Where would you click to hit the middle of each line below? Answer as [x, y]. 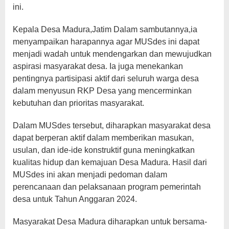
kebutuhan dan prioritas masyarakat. [78, 103]
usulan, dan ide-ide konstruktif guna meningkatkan [104, 150]
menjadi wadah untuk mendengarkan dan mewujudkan [112, 54]
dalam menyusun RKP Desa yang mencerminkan [102, 90]
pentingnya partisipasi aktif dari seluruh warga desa [106, 78]
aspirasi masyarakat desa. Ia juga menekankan [98, 66]
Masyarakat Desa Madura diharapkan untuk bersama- [110, 221]
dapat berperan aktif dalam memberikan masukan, [103, 138]
